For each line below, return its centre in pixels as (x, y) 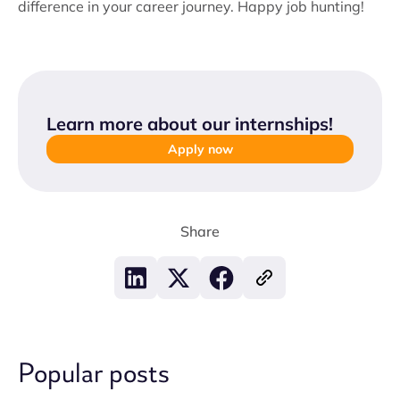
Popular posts (94, 373)
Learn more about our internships (187, 124)
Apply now (200, 149)
